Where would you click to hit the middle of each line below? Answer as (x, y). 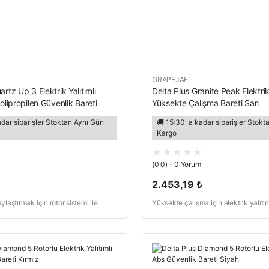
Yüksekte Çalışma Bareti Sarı (206, 103)
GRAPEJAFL (172, 80)
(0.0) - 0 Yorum (177, 164)
